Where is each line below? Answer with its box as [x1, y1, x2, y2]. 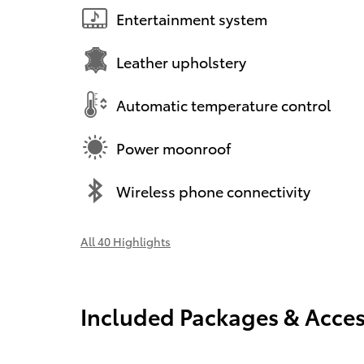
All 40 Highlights [80, 233, 171, 250]
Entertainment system [116, 7, 267, 28]
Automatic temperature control [116, 93, 331, 115]
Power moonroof [116, 136, 231, 158]
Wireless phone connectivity [116, 180, 310, 201]
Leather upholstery [116, 50, 246, 71]
